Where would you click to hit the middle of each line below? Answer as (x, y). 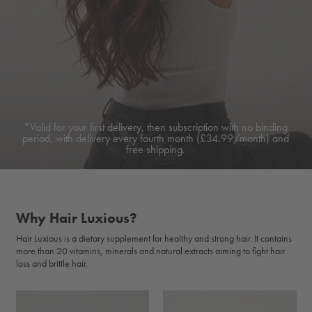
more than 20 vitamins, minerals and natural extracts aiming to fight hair (150, 251)
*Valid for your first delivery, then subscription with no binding (156, 127)
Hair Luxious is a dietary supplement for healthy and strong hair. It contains (154, 239)
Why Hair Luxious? (76, 218)
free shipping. (156, 150)
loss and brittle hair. (52, 264)
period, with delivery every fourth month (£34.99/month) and (156, 139)
